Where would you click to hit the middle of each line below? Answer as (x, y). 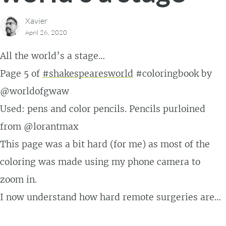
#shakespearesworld (88, 73)
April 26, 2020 (46, 33)
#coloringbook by (173, 73)
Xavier (36, 21)
